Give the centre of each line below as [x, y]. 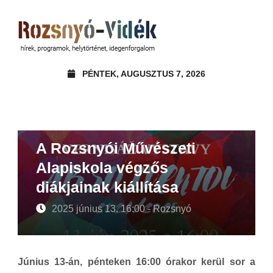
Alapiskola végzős [102, 167]
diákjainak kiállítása [107, 187]
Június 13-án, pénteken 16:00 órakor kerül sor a [136, 261]
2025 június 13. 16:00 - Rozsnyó [122, 208]
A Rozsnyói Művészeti [116, 148]
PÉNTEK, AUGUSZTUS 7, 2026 [144, 74]
